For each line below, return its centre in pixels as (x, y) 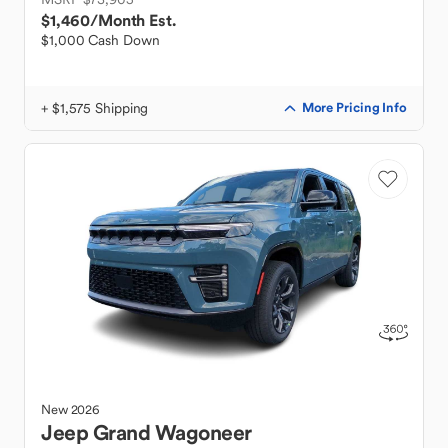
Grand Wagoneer (172, 432)
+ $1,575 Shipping (95, 108)
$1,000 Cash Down (100, 40)
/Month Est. (133, 20)
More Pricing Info (354, 107)
